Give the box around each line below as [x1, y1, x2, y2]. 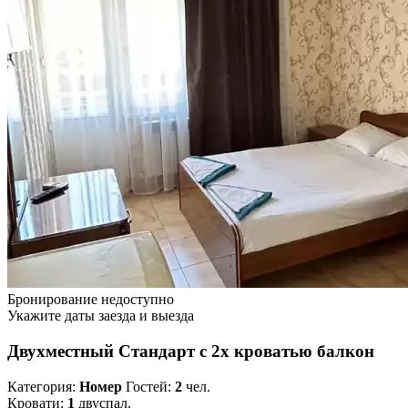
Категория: [7, 378, 79, 394]
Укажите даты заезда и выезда [7, 308, 194, 324]
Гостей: [122, 378, 175, 394]
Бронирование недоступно [7, 291, 174, 308]
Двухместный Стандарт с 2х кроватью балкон [7, 341, 374, 361]
